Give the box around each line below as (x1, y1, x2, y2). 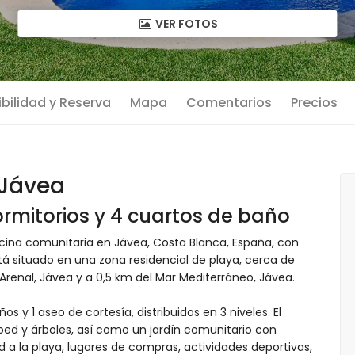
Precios (291, 94, 338, 112)
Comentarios (186, 94, 272, 112)
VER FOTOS (152, 15, 218, 32)
